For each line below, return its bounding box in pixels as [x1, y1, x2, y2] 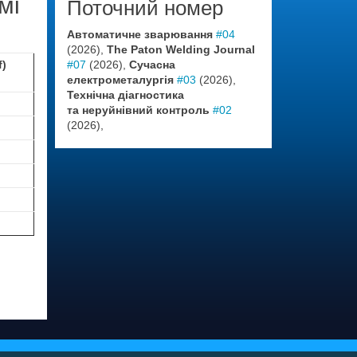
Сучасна [128, 58, 175, 71]
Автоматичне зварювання [66, 28, 213, 41]
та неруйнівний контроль [66, 104, 210, 116]
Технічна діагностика [66, 88, 184, 101]
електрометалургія [66, 73, 174, 86]
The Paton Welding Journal [106, 43, 255, 56]
